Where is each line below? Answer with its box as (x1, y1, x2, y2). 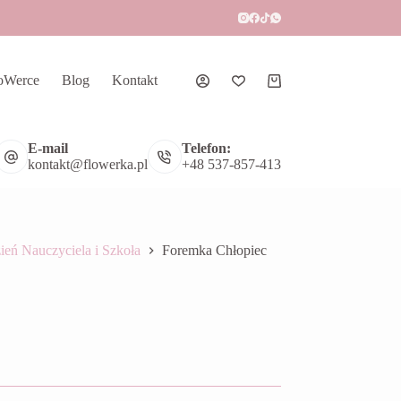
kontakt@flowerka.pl (28, 157, 149, 172)
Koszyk (266, 79, 311, 95)
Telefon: (181, 141, 231, 156)
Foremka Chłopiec (161, 243, 267, 259)
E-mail (28, 141, 69, 156)
